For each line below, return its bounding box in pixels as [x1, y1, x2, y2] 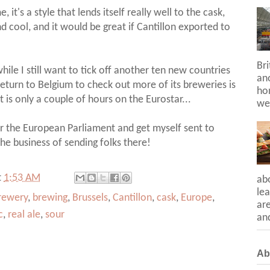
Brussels [72, 192, 108, 203]
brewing [33, 192, 67, 203]
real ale [8, 209, 40, 220]
